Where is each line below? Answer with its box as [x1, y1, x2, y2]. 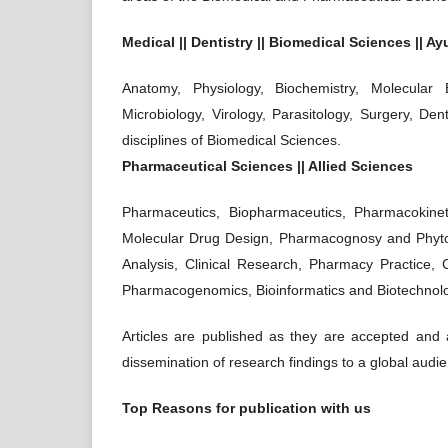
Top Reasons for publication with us [122, 399, 371, 416]
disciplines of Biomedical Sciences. [122, 131, 341, 148]
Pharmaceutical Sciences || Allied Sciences [122, 157, 417, 174]
